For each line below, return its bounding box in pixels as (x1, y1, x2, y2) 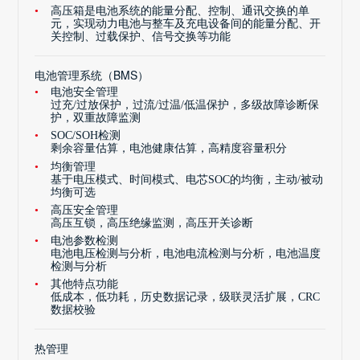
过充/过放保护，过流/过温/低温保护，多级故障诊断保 (51, 99, 320, 112)
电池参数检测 (51, 235, 119, 247)
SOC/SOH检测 (51, 129, 121, 142)
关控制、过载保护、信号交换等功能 (51, 30, 231, 43)
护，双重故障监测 (51, 112, 141, 125)
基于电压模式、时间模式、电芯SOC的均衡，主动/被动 (51, 173, 324, 186)
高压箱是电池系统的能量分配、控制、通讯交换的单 (51, 4, 310, 17)
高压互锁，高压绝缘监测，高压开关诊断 (51, 216, 254, 229)
